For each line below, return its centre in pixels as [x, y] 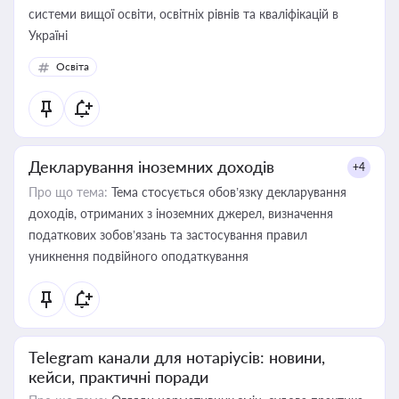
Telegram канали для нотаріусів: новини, [177, 357]
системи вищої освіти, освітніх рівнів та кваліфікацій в [183, 14]
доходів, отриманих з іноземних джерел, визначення [181, 213]
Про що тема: [68, 192]
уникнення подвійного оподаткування [138, 256]
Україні [48, 35]
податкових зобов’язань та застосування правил [168, 235]
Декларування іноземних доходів [151, 167]
